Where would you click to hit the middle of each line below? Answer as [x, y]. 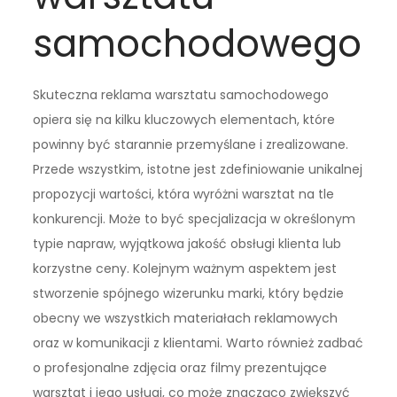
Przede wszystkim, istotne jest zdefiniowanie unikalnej [198, 170]
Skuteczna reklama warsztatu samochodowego [181, 95]
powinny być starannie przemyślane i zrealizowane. [191, 145]
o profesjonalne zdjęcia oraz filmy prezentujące [180, 368]
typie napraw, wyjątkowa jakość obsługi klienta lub [187, 244]
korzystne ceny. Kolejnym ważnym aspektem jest [185, 269]
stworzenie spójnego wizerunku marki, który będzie [189, 294]
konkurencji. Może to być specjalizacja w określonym [195, 219]
